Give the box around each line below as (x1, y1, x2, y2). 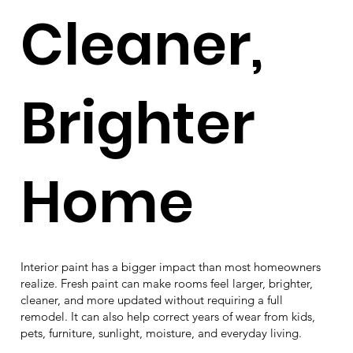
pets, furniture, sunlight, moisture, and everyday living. (20, 325, 302, 340)
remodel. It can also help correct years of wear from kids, (20, 308, 315, 324)
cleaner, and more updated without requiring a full (20, 292, 283, 307)
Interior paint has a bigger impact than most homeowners (20, 258, 321, 274)
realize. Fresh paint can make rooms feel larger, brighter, (20, 275, 313, 291)
